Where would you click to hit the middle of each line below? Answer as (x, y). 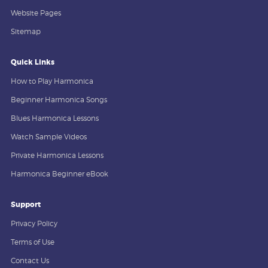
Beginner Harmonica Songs (59, 100)
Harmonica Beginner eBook (60, 174)
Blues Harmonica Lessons (55, 118)
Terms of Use (33, 242)
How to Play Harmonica (52, 81)
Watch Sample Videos (49, 137)
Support (26, 205)
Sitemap (26, 32)
